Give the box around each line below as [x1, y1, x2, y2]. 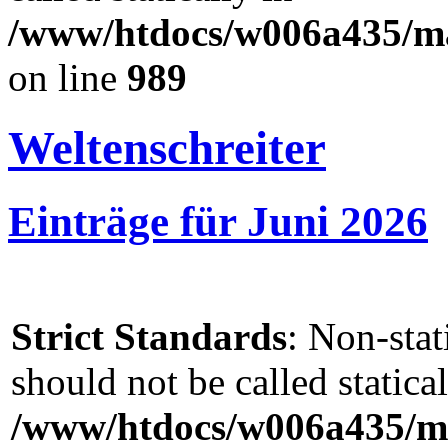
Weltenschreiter [8, 122, 326, 175]
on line [8, 56, 127, 99]
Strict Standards [11, 314, 287, 358]
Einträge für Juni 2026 [8, 197, 428, 245]
